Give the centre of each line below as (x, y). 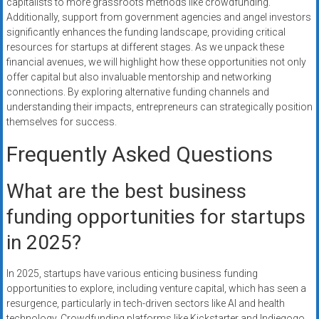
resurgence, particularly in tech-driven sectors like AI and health (145, 304)
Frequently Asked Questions (139, 155)
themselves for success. (61, 122)
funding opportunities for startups (156, 217)
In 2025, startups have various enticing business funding (132, 274)
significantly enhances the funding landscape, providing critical (146, 32)
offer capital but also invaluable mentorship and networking (138, 77)
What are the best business (126, 192)
